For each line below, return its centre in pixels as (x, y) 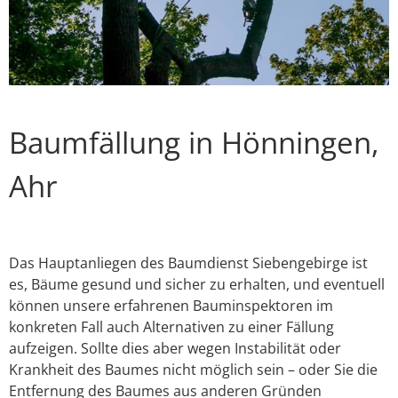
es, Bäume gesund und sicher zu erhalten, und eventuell (197, 285)
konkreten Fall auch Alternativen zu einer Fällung (171, 327)
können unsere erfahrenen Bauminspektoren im (171, 306)
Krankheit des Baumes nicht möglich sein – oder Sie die (193, 370)
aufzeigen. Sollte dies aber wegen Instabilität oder (175, 349)
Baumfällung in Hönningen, (194, 143)
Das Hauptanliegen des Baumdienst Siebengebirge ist (188, 263)
